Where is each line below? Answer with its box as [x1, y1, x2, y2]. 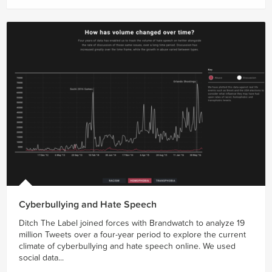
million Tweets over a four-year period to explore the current [19, 229, 246, 240]
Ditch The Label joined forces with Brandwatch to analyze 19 [19, 218, 245, 229]
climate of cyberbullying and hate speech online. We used [19, 241, 236, 252]
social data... [19, 253, 64, 263]
